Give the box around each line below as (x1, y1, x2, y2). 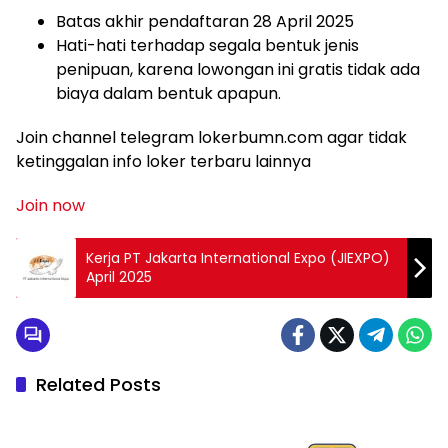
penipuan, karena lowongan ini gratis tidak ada (56, 58, 420, 81)
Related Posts (36, 372, 161, 397)
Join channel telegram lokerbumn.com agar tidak (16, 126, 407, 149)
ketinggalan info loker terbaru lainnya (16, 150, 311, 173)
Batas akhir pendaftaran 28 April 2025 (56, 10, 354, 33)
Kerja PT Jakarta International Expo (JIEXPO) (86, 248, 390, 268)
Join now (16, 194, 85, 217)
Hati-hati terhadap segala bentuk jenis (56, 34, 359, 57)
